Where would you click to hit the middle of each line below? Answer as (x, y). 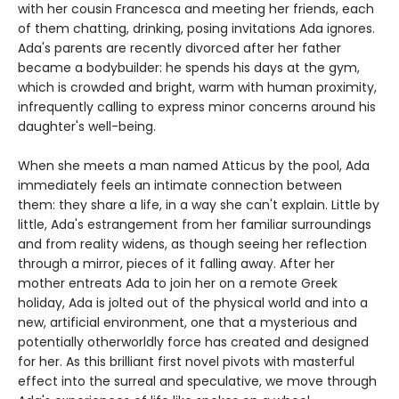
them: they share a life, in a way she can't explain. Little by (199, 205)
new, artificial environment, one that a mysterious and (187, 323)
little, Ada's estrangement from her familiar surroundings (195, 225)
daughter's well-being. (87, 127)
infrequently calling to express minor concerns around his (197, 107)
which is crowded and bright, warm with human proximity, (197, 88)
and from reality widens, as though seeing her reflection (192, 244)
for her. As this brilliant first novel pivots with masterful (186, 362)
